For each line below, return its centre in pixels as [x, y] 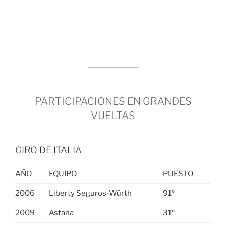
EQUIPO [63, 173]
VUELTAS [113, 115]
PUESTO [178, 173]
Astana [61, 213]
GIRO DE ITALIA [48, 150]
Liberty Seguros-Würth [90, 193]
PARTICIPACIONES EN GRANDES [113, 101]
